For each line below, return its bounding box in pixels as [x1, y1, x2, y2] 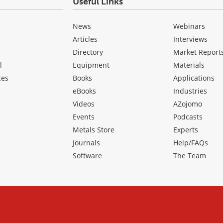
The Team [173, 151, 207, 161]
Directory [72, 47, 103, 57]
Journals [72, 138, 100, 148]
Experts [173, 125, 199, 135]
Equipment [72, 60, 110, 70]
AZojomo [173, 99, 203, 109]
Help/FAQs [173, 138, 209, 148]
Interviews [173, 34, 208, 44]
